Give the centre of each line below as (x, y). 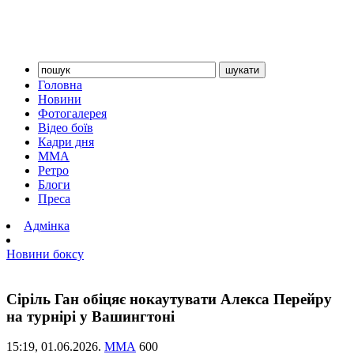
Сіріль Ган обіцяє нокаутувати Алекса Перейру (169, 299)
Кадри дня (66, 142)
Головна (60, 85)
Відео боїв (66, 128)
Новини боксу (45, 254)
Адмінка (47, 226)
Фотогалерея (72, 113)
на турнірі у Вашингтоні (90, 316)
